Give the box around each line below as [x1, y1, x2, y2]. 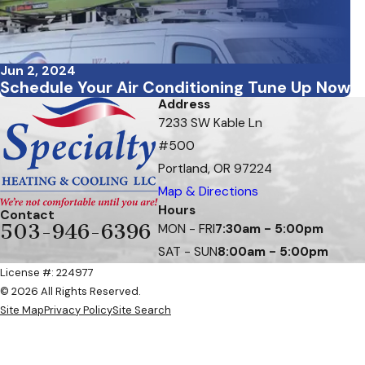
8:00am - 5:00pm [218, 244, 328, 261]
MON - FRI [158, 221, 215, 238]
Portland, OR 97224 [158, 161, 272, 178]
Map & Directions [158, 183, 258, 200]
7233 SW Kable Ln [158, 115, 262, 132]
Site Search [112, 303, 171, 318]
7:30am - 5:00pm [215, 221, 323, 238]
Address [158, 96, 210, 113]
